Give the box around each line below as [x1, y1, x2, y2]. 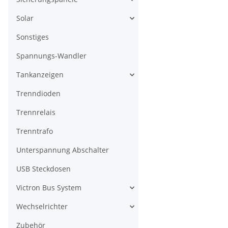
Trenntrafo [16, 126, 53, 136]
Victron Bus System [16, 183, 81, 193]
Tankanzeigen [16, 70, 64, 80]
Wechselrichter [16, 202, 68, 212]
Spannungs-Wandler [16, 51, 87, 61]
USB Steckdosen [16, 164, 71, 174]
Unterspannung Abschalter [16, 145, 109, 155]
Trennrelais [16, 107, 55, 118]
